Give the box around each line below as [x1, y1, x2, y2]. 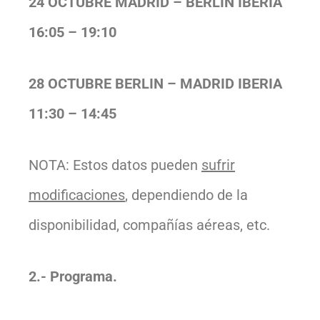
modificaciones [29, 186, 125, 204]
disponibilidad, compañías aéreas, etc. [29, 216, 270, 234]
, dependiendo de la [125, 186, 248, 204]
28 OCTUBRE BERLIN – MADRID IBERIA [29, 74, 282, 92]
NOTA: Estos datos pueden [29, 156, 201, 174]
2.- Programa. [29, 267, 117, 285]
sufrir [201, 156, 235, 174]
